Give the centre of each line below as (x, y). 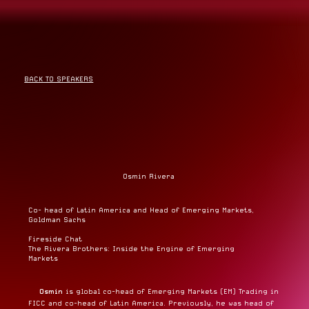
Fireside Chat (55, 239)
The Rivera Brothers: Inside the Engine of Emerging (131, 249)
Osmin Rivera (149, 176)
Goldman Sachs (57, 220)
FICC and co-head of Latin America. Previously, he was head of (151, 303)
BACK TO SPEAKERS (59, 79)
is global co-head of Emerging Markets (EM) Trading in (170, 292)
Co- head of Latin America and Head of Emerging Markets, (141, 210)
